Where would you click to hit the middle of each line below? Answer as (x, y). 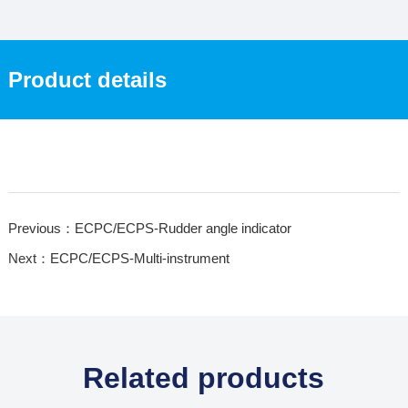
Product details (87, 79)
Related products (204, 377)
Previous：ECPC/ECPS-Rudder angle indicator (149, 228)
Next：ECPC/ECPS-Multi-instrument (118, 258)
